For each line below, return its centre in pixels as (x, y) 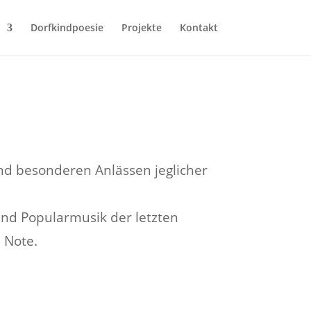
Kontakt (199, 27)
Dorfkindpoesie (67, 27)
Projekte (141, 27)
